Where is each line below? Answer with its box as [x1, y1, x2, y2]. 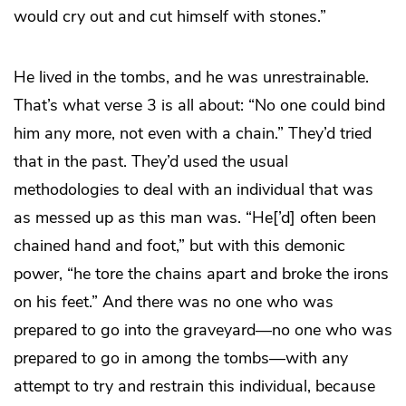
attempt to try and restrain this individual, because [14, 375, 375, 398]
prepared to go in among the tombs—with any [14, 347, 348, 370]
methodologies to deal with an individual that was [14, 179, 373, 201]
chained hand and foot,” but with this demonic [14, 235, 345, 257]
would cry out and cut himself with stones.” [14, 5, 326, 28]
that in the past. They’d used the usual [14, 150, 288, 173]
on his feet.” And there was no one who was [14, 291, 333, 314]
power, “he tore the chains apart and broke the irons [14, 263, 389, 285]
